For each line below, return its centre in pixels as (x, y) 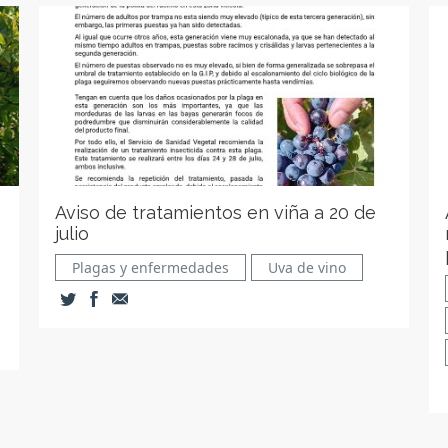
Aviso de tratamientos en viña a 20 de (216, 212)
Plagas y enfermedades (151, 267)
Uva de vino (307, 267)
